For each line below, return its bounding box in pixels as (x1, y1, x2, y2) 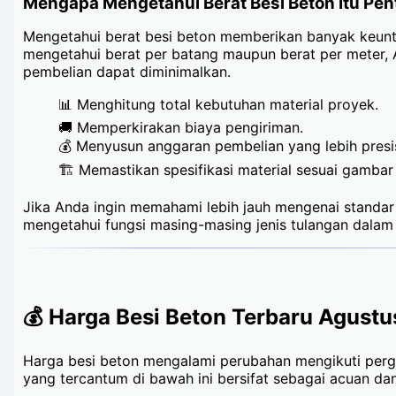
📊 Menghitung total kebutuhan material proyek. (58, 95, 378, 113)
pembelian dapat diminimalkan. (23, 62, 231, 80)
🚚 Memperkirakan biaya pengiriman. (58, 118, 303, 136)
